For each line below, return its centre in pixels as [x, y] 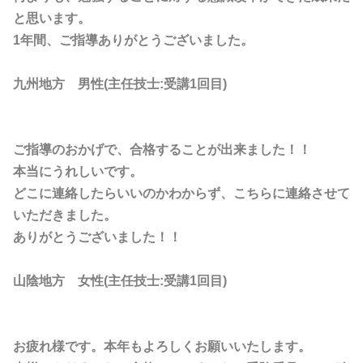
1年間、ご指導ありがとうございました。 [133, 40]
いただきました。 [65, 215]
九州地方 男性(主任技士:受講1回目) [120, 84]
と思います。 [52, 18]
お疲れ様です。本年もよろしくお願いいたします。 [162, 346]
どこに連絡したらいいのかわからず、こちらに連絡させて [181, 193]
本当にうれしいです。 [78, 171]
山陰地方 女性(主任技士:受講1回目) [120, 281]
